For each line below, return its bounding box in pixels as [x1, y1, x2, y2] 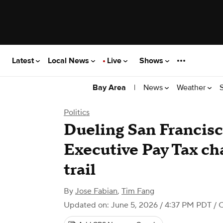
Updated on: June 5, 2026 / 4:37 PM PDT [64, 200, 212, 210]
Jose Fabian [75, 186, 117, 196]
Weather [177, 82, 208, 93]
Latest [12, 55, 36, 66]
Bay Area [93, 83, 126, 93]
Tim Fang [121, 186, 154, 196]
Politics [64, 108, 90, 117]
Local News [48, 55, 91, 66]
